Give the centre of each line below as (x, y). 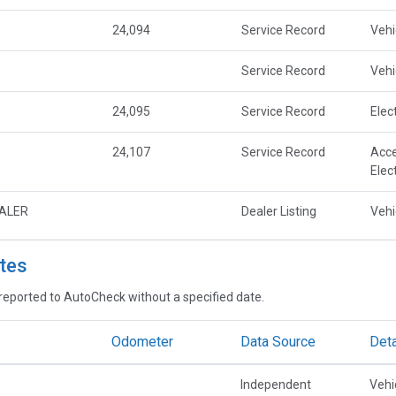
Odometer (142, 342)
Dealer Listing (279, 212)
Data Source (278, 342)
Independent (275, 385)
